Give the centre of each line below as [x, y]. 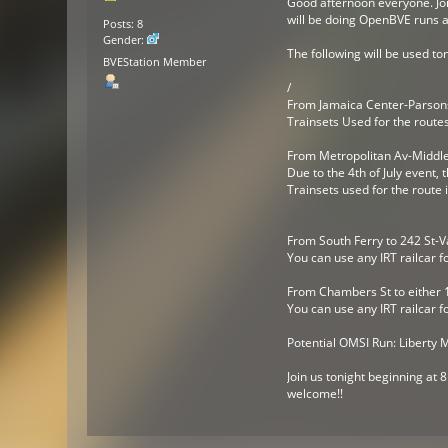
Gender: [125, 40]
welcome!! [314, 393]
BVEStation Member [155, 61]
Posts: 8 [123, 24]
